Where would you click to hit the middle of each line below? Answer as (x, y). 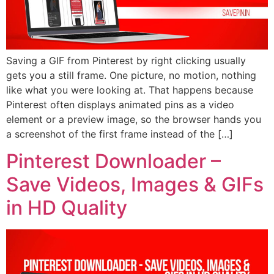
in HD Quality (67, 208)
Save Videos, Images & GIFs (135, 185)
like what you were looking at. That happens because (130, 90)
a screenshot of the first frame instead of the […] (120, 134)
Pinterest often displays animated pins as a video (120, 104)
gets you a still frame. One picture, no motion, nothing (131, 75)
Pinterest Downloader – (113, 161)
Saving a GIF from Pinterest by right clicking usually (126, 60)
